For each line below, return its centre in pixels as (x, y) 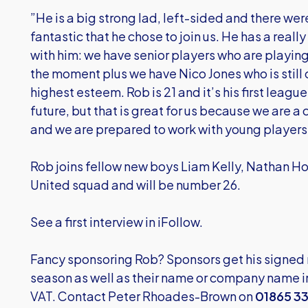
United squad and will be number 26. (135, 185)
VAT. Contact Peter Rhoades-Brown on (143, 296)
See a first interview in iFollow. (117, 222)
